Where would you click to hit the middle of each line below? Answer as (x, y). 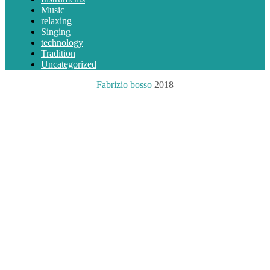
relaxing (56, 21)
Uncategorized (69, 64)
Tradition (58, 54)
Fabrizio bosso (124, 85)
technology (62, 43)
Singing (56, 32)
